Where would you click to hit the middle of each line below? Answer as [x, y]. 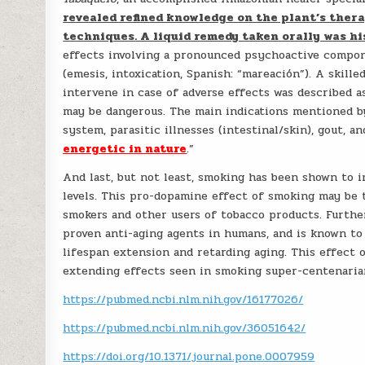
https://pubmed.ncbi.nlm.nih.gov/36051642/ [185, 328]
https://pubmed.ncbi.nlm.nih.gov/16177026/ [183, 299]
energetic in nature [125, 149]
